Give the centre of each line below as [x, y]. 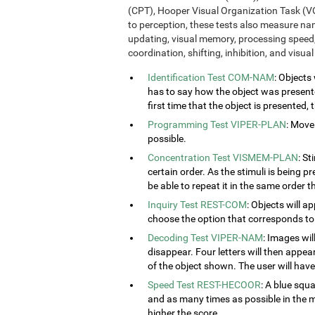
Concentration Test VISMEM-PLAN [223, 158]
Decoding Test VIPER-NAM [205, 238]
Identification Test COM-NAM [211, 78]
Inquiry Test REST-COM [197, 205]
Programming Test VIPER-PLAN [217, 125]
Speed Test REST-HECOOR [204, 285]
